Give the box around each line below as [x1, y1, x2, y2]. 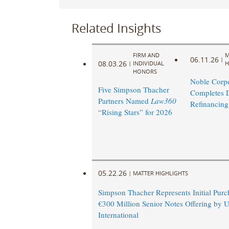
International [98, 210, 139, 220]
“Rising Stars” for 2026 [98, 107, 172, 118]
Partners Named [98, 96, 151, 106]
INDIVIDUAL [132, 59, 164, 67]
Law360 [150, 96, 176, 106]
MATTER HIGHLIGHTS [132, 169, 188, 177]
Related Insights [71, 19, 161, 36]
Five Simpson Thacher [98, 84, 169, 95]
